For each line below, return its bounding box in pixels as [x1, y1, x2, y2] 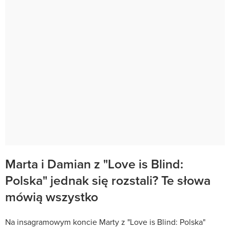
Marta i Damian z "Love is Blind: [5, 154, 183, 173]
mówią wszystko [5, 187, 98, 206]
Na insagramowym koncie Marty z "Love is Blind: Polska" [5, 216, 205, 227]
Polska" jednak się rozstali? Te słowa [5, 170, 210, 189]
